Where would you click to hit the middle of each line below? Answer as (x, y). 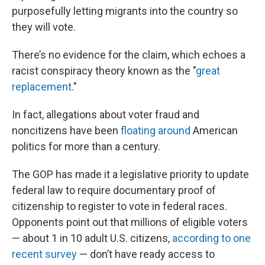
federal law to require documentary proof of (114, 190)
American (214, 130)
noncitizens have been (66, 130)
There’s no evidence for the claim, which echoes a (129, 55)
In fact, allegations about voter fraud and (106, 114)
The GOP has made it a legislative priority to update (130, 174)
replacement (42, 87)
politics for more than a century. (86, 146)
